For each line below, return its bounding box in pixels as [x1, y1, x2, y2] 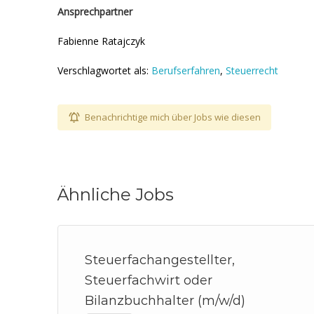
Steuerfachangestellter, [85, 252, 235, 268]
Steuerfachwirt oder [85, 273, 212, 288]
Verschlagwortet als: [57, 64, 151, 77]
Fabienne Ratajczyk [57, 34, 145, 48]
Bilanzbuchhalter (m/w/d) [85, 293, 245, 308]
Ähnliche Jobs [57, 184, 174, 205]
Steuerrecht [226, 64, 278, 77]
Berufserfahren [151, 64, 220, 77]
